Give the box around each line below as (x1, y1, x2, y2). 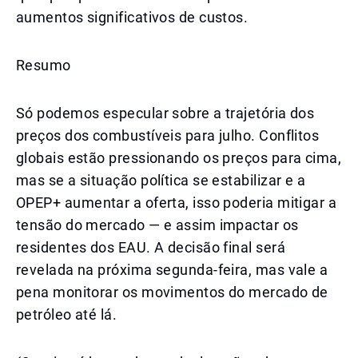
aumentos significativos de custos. (16, 9, 249, 26)
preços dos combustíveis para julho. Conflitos (16, 127, 320, 144)
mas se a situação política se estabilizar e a (16, 172, 306, 189)
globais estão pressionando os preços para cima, (16, 149, 342, 166)
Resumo (16, 57, 71, 74)
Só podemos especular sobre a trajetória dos (16, 105, 315, 121)
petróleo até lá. (16, 306, 117, 323)
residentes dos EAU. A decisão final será (16, 239, 286, 256)
